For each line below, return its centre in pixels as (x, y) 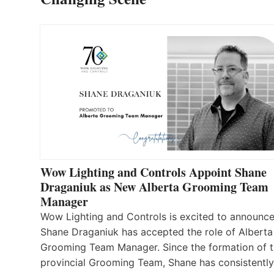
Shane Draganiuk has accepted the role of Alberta (157, 232)
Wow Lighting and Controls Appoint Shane (154, 172)
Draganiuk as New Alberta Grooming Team (154, 187)
